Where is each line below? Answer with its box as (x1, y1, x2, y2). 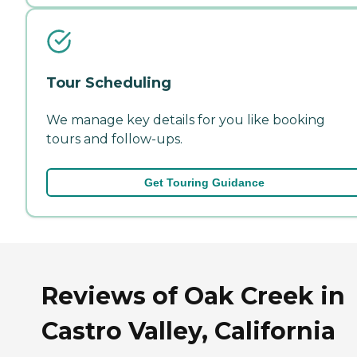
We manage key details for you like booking (46, 112, 325, 127)
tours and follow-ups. (46, 131, 182, 147)
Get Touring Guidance (143, 175, 265, 189)
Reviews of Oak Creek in (41, 280, 345, 311)
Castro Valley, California (41, 316, 335, 346)
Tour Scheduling (46, 73, 171, 92)
